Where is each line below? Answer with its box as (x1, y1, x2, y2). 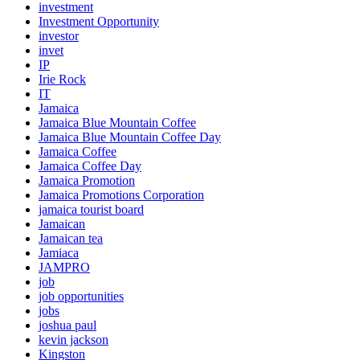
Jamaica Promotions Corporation (39, 188, 204, 202)
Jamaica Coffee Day (39, 159, 141, 173)
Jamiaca (39, 246, 79, 260)
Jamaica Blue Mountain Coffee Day (39, 130, 221, 144)
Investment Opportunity (39, 14, 159, 28)
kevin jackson (39, 333, 108, 346)
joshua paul (39, 318, 96, 332)
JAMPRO (39, 260, 90, 274)
